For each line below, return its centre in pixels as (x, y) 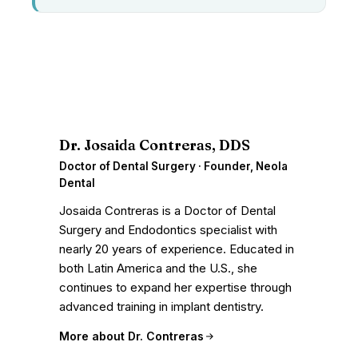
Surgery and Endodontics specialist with (168, 230)
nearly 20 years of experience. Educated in (177, 249)
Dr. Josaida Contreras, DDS (155, 145)
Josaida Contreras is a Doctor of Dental (167, 211)
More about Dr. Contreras (131, 336)
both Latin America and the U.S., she (158, 268)
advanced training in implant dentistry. (161, 306)
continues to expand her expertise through (175, 287)
